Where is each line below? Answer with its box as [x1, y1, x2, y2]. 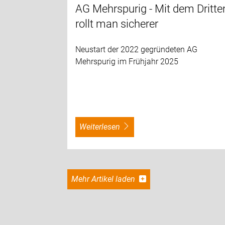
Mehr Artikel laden [78, 174, 138, 184]
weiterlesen [86, 122, 121, 132]
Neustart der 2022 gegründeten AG [75, 44, 198, 54]
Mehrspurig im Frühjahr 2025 [75, 56, 179, 66]
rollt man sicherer [75, 17, 159, 30]
